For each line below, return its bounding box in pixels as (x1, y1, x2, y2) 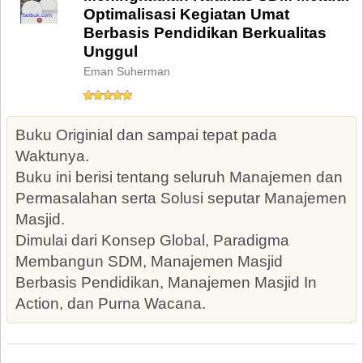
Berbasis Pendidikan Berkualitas (83, 24, 327, 41)
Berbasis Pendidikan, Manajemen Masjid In (15, 274, 317, 291)
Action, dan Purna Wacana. (15, 295, 206, 312)
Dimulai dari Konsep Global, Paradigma (15, 232, 289, 249)
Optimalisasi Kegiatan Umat (83, 6, 289, 23)
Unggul (83, 43, 138, 60)
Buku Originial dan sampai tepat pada (15, 126, 277, 143)
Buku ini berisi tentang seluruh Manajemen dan (15, 169, 343, 186)
